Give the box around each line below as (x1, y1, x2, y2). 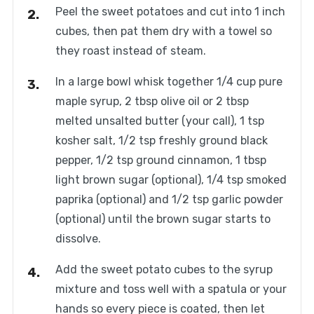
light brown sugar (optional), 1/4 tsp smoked (55, 173, 287, 187)
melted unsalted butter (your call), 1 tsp (55, 114, 264, 128)
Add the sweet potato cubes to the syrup (55, 263, 273, 277)
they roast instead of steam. (55, 44, 206, 58)
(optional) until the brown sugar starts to (55, 212, 271, 226)
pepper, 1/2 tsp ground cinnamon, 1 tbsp (55, 153, 266, 168)
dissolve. (55, 232, 101, 246)
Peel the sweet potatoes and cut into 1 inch (55, 5, 285, 19)
